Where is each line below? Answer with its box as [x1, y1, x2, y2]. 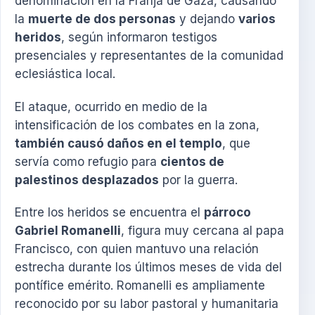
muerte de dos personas [28, 12, 176, 27]
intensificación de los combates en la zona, [15, 117, 259, 132]
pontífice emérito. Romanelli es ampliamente [15, 278, 265, 293]
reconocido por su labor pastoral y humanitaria [15, 297, 278, 311]
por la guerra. [159, 172, 238, 187]
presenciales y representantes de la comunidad [15, 49, 283, 63]
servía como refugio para [15, 154, 160, 169]
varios [238, 12, 276, 27]
